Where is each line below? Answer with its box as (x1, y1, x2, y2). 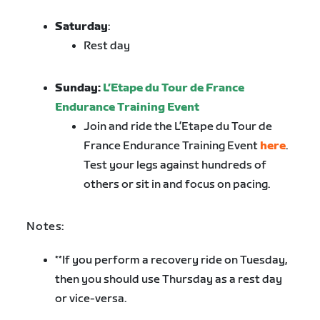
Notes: (26, 220, 64, 234)
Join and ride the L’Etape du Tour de (84, 120, 273, 134)
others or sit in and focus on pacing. (84, 178, 271, 192)
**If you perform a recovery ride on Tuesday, (55, 253, 288, 267)
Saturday (55, 20, 109, 34)
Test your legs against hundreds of (84, 159, 267, 173)
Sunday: (55, 81, 104, 96)
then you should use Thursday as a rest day (55, 272, 283, 286)
